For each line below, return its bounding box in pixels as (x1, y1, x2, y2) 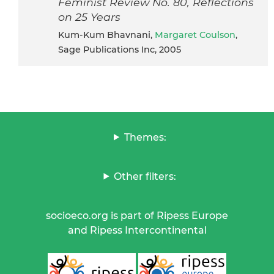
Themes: (124, 131, 166, 143)
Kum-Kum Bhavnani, (64, 29, 155, 40)
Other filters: (114, 170, 177, 182)
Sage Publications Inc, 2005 (58, 43, 181, 55)
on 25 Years (58, 10, 120, 23)
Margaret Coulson (155, 29, 235, 40)
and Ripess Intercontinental (67, 224, 207, 236)
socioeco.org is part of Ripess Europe (46, 209, 228, 221)
